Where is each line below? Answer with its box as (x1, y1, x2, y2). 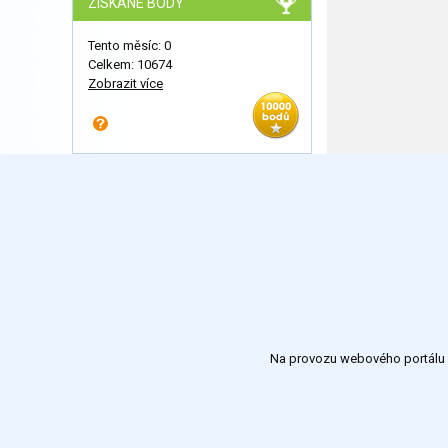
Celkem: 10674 (88, 57, 172, 73)
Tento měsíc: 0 (88, 38, 171, 54)
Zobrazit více (88, 76, 163, 92)
